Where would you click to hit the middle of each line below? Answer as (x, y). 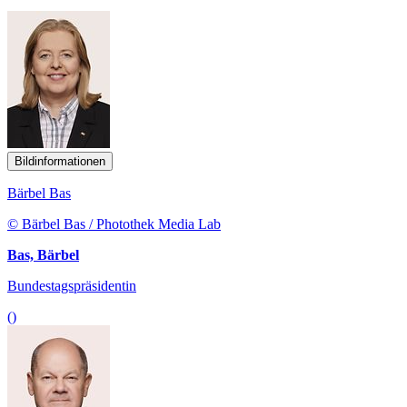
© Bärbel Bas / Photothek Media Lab (114, 223)
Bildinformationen (60, 161)
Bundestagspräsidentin (72, 285)
